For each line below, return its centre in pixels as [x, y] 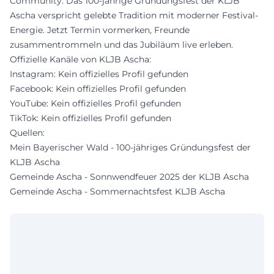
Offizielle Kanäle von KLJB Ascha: [80, 59]
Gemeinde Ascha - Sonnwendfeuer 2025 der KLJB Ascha [129, 177]
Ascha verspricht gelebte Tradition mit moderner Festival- [134, 15]
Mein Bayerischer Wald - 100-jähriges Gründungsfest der [130, 147]
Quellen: [27, 133]
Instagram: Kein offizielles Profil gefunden [99, 74]
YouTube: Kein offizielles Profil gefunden [95, 103]
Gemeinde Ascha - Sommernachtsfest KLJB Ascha [117, 191]
